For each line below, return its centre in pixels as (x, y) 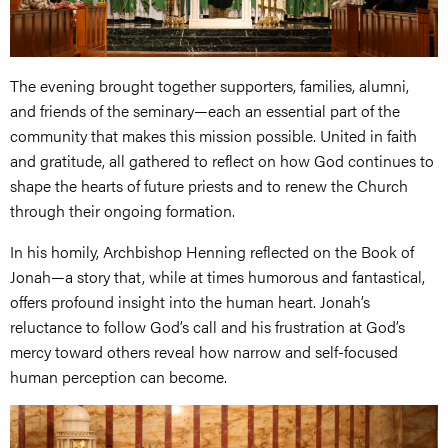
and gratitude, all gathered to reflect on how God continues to (222, 161)
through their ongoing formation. (122, 211)
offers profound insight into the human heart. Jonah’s (190, 302)
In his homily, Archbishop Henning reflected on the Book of (212, 252)
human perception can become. (118, 377)
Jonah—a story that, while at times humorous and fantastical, (217, 277)
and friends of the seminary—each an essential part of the (205, 111)
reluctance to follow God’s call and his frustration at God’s (207, 327)
